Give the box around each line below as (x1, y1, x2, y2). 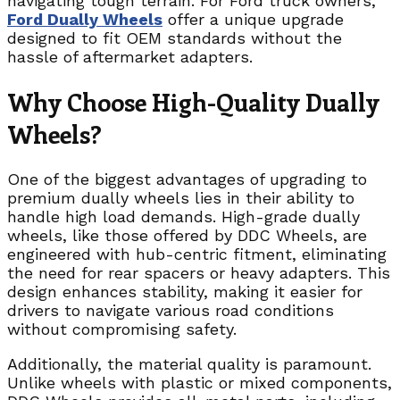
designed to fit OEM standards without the (7, 28, 342, 47)
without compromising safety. (7, 320, 237, 339)
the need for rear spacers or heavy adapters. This (7, 263, 390, 283)
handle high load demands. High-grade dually (7, 207, 360, 227)
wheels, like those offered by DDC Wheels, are (7, 226, 367, 246)
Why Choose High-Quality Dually (7, 86, 379, 119)
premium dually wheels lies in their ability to (7, 188, 354, 208)
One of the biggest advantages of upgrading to (7, 170, 367, 189)
